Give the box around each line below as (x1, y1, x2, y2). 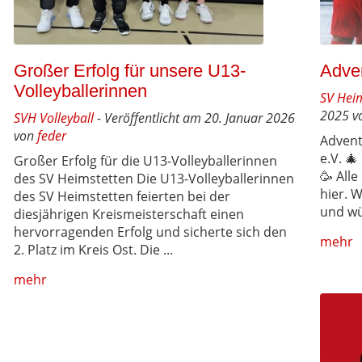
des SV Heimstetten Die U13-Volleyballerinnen (14, 170, 295, 188)
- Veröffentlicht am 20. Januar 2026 (94, 109, 296, 128)
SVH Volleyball (14, 109, 95, 128)
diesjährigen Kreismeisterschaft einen (14, 205, 245, 224)
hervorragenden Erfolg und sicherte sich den (14, 223, 288, 242)
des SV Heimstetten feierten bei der (14, 187, 231, 206)
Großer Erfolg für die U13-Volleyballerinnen (14, 152, 278, 170)
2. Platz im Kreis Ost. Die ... (14, 241, 174, 259)
